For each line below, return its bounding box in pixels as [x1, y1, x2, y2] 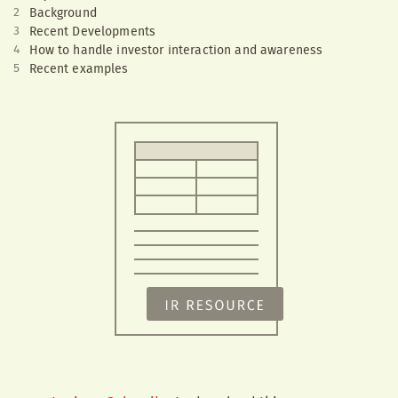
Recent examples [28, 60, 129, 79]
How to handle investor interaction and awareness [28, 41, 323, 60]
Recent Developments [28, 22, 156, 42]
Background [28, 4, 97, 23]
